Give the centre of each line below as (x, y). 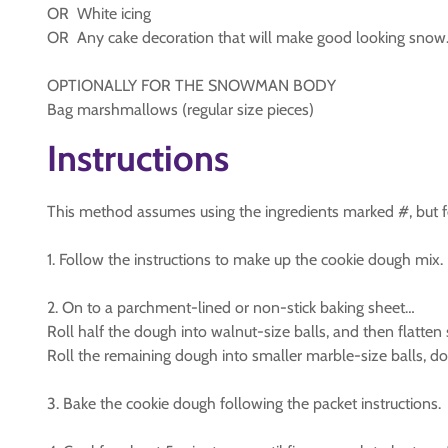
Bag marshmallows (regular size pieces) (180, 109)
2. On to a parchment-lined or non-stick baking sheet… (231, 307)
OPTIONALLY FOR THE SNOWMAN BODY (191, 85)
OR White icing (99, 13)
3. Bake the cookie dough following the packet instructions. (244, 403)
